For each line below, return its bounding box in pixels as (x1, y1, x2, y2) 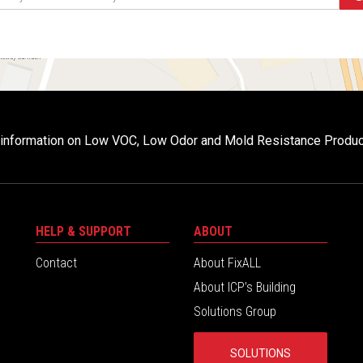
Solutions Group (194, 304, 276, 319)
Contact (36, 255, 77, 271)
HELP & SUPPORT (36, 224, 131, 239)
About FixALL (194, 255, 261, 271)
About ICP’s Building (194, 280, 296, 295)
